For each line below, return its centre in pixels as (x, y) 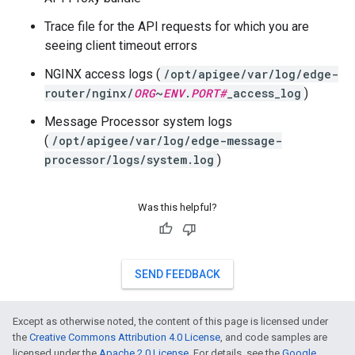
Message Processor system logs (138, 122)
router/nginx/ (89, 94)
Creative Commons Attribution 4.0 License (125, 338)
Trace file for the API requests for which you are (177, 27)
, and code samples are (274, 338)
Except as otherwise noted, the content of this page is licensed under (170, 322)
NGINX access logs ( (102, 74)
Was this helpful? (177, 208)
